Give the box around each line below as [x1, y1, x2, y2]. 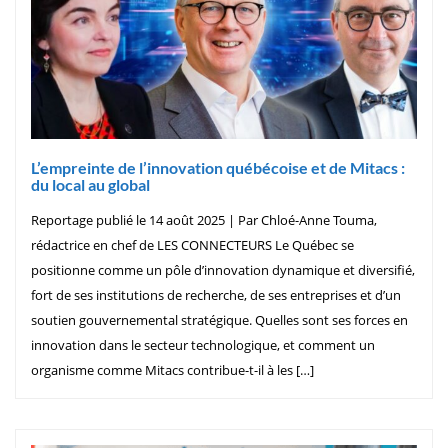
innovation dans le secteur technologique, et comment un [31, 335, 375, 354]
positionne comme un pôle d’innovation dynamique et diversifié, [31, 260, 415, 279]
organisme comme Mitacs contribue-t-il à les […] [31, 360, 314, 379]
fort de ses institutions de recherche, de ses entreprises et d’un [31, 285, 401, 304]
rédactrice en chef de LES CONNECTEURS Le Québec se [31, 235, 354, 254]
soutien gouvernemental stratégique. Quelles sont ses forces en [31, 310, 408, 329]
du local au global [31, 174, 150, 194]
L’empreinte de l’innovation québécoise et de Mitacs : [31, 157, 405, 177]
